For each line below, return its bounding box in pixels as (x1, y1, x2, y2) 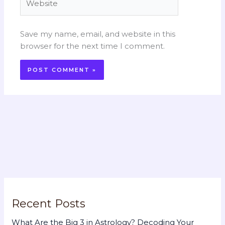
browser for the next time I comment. (20, 41, 165, 51)
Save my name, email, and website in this (20, 29, 176, 39)
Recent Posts (12, 197, 86, 211)
